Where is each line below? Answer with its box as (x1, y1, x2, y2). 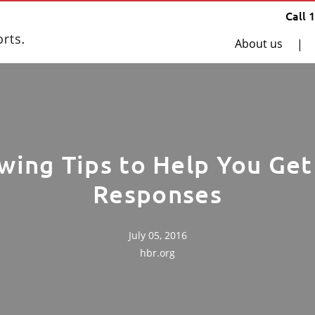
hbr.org (140, 246, 175, 259)
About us (235, 36, 283, 51)
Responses (93, 180, 222, 208)
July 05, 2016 (128, 229, 187, 242)
